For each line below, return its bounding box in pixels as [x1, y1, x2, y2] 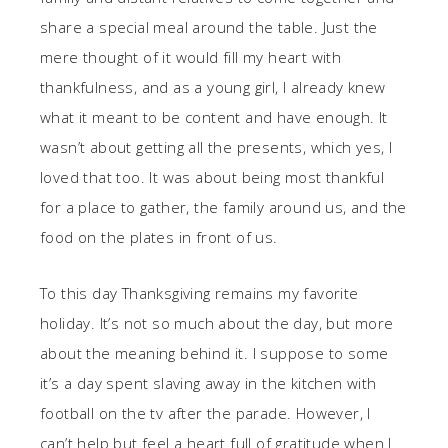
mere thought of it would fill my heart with [40, 46, 342, 67]
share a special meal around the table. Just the [40, 16, 378, 37]
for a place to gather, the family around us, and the [40, 196, 407, 217]
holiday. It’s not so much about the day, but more [40, 312, 394, 333]
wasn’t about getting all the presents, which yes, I [40, 136, 393, 157]
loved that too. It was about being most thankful [40, 166, 385, 187]
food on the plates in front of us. [40, 226, 278, 247]
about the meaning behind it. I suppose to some [40, 342, 389, 363]
